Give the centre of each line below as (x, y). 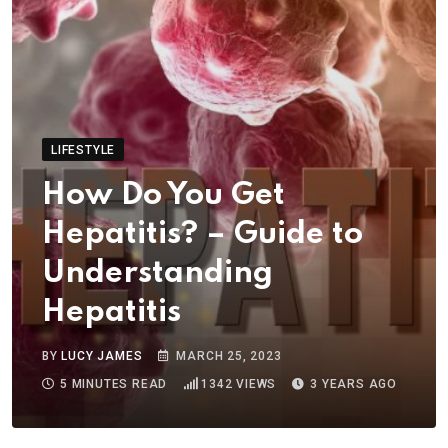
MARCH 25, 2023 (229, 356)
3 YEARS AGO (354, 384)
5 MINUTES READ (114, 384)
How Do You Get (163, 196)
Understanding (157, 274)
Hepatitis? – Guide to (202, 235)
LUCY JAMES (102, 356)
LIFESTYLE (83, 150)
